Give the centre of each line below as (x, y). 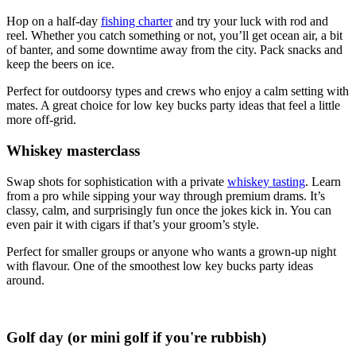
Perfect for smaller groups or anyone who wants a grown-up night (171, 251)
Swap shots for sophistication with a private (117, 181)
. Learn (323, 181)
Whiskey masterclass (73, 150)
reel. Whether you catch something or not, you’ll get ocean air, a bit (174, 36)
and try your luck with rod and (250, 21)
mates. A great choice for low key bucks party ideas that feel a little (173, 106)
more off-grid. (41, 120)
